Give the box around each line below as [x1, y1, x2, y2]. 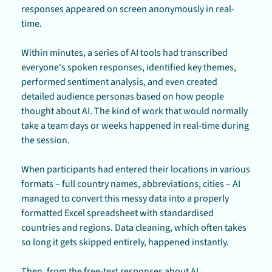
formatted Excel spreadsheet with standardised [21, 206, 214, 220]
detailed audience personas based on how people [21, 89, 224, 103]
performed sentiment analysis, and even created [21, 75, 217, 89]
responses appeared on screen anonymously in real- [21, 2, 234, 16]
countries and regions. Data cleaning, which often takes [21, 220, 246, 234]
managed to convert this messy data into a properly [21, 191, 229, 205]
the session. [21, 133, 70, 147]
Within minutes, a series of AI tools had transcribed [21, 46, 228, 59]
